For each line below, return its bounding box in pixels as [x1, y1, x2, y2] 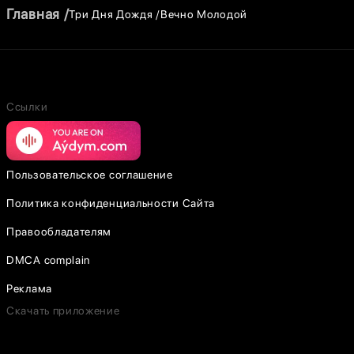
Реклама [6, 282, 52, 295]
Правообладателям [6, 225, 112, 238]
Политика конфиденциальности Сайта [6, 197, 216, 209]
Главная [6, 6, 60, 22]
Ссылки [6, 100, 48, 113]
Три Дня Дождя [69, 7, 153, 21]
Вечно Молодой [160, 7, 247, 21]
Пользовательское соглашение [6, 168, 173, 181]
